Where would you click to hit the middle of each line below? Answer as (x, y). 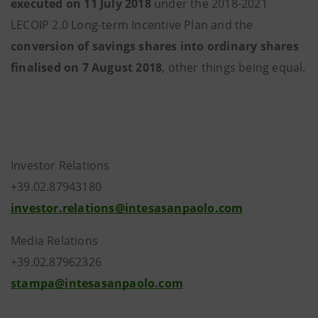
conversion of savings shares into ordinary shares (155, 46)
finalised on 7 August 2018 (87, 67)
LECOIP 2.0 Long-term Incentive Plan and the (132, 25)
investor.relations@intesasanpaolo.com (127, 208)
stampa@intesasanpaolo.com (97, 283)
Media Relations (54, 241)
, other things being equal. (234, 67)
